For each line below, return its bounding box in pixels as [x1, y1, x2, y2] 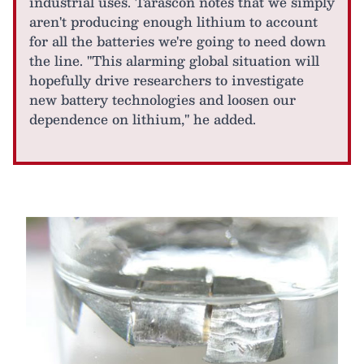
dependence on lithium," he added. [29, 108, 256, 131]
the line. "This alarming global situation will [29, 50, 319, 72]
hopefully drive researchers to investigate [29, 69, 304, 92]
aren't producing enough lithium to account [29, 11, 318, 33]
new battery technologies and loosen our [29, 89, 296, 111]
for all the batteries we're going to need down [29, 30, 326, 53]
